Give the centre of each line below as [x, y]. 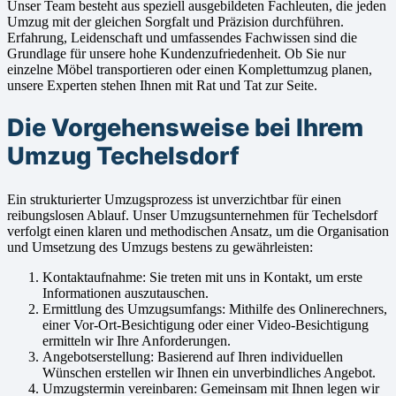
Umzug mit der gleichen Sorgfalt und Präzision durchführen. [175, 22]
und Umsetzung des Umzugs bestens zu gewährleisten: [160, 247]
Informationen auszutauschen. [126, 293]
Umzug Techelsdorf [123, 156]
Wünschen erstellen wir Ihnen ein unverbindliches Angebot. [209, 372]
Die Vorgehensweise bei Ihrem [185, 127]
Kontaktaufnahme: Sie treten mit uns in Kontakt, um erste [202, 277]
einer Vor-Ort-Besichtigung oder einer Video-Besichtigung [206, 324]
